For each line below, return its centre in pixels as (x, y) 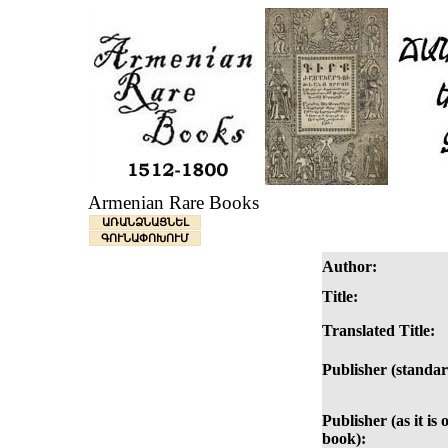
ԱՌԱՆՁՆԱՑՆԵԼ (145, 222)
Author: (349, 267)
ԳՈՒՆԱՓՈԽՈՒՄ (145, 238)
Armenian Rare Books (173, 203)
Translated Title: (378, 331)
